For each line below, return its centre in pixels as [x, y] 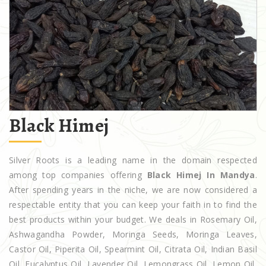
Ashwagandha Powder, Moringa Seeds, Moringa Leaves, [133, 234]
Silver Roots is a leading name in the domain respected [133, 160]
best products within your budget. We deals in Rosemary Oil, [133, 219]
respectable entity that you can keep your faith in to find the [133, 204]
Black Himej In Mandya [201, 175]
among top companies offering [78, 175]
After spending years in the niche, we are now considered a [133, 189]
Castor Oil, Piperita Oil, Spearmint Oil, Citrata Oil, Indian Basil [133, 249]
